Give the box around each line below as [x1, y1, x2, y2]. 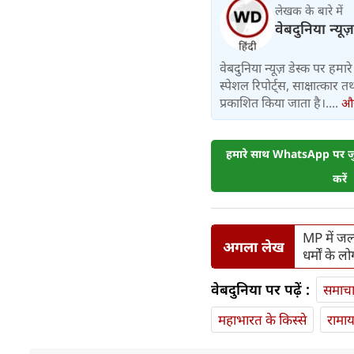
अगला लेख [222, 236, 284, 256]
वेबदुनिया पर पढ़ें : [211, 280, 310, 299]
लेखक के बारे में [275, 2, 343, 19]
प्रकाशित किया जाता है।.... [220, 94, 341, 112]
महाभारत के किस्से [218, 311, 307, 330]
